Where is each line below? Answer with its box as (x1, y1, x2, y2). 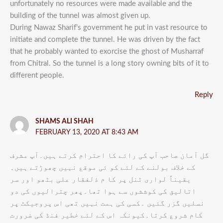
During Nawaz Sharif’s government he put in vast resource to (10, 23, 208, 31)
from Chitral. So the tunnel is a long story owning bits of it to (10, 59, 209, 67)
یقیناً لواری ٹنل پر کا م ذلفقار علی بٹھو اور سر (10, 176, 191, 184)
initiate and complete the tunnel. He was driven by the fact (10, 35, 200, 43)
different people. (10, 71, 64, 79)
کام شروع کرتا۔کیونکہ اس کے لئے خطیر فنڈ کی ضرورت (10, 212, 203, 220)
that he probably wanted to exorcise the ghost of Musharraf (10, 47, 204, 55)
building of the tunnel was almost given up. (10, 11, 150, 19)
